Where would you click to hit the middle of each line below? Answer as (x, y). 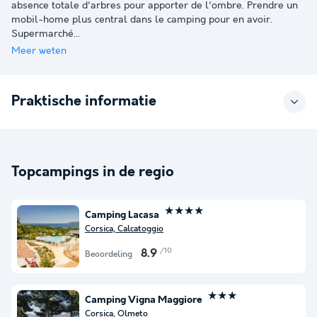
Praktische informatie (84, 101)
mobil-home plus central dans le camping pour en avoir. (142, 19)
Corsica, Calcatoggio (124, 230)
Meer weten (39, 51)
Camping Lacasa (122, 215)
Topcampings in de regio (93, 172)
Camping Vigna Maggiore (144, 300)
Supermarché (42, 34)
